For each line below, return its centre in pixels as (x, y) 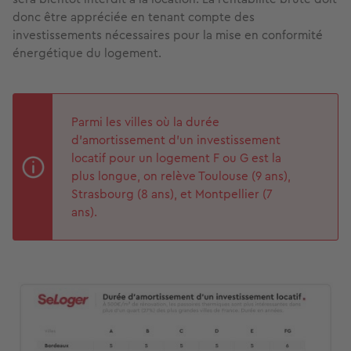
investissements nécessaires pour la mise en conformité (168, 35)
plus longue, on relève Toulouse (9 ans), (181, 176)
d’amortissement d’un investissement (176, 140)
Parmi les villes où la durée (145, 122)
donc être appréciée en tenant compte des (134, 17)
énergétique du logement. (87, 53)
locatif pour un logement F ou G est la (176, 158)
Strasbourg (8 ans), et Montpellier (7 (172, 194)
